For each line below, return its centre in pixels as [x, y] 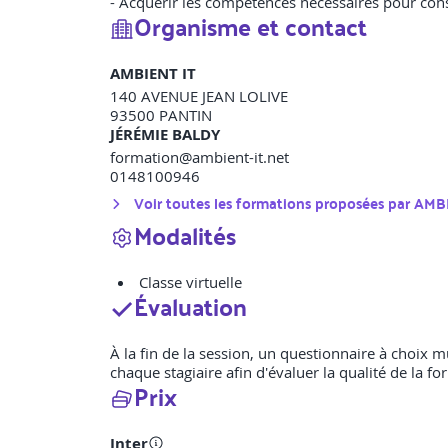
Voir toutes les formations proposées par [274, 203]
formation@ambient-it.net [199, 157]
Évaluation [190, 306]
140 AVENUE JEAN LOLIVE [199, 96]
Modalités [185, 235]
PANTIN [185, 115]
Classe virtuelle [190, 282]
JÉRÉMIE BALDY [165, 135]
